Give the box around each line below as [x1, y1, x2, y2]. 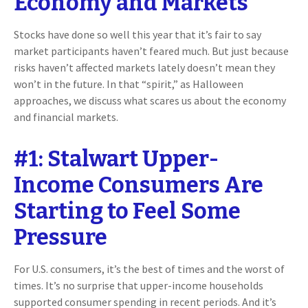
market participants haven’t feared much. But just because [14, 44, 289, 58]
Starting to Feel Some [14, 198, 241, 224]
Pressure [14, 224, 107, 250]
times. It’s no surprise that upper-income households [14, 278, 263, 292]
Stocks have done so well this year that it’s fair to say [14, 27, 261, 41]
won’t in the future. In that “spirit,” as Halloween [14, 77, 243, 91]
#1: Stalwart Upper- [14, 146, 219, 172]
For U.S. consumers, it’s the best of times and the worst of [14, 262, 285, 276]
